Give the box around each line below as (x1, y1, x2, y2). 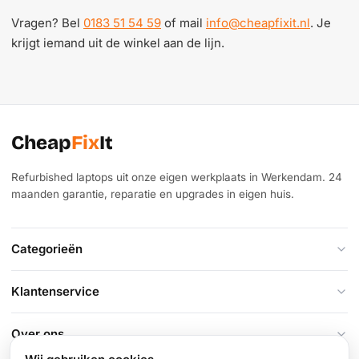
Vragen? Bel (11, 15, 83, 30)
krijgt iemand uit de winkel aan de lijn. (11, 35, 224, 50)
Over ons (11, 326, 64, 341)
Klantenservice (11, 284, 99, 299)
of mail (161, 15, 206, 30)
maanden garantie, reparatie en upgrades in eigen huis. (11, 187, 294, 200)
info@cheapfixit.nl (206, 15, 310, 30)
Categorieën (11, 241, 83, 256)
